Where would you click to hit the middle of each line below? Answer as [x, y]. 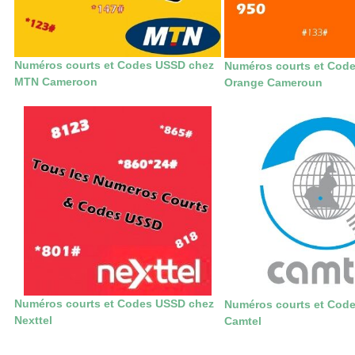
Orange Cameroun [273, 82]
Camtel [243, 321]
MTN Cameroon [56, 82]
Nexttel [33, 320]
